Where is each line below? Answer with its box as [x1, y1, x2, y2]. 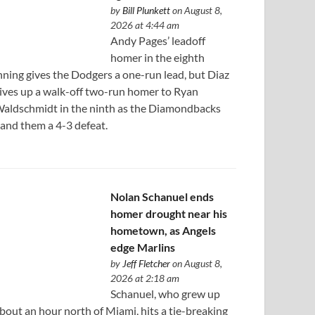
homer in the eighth [110, 51, 205, 65]
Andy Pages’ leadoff [110, 34, 205, 48]
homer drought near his [110, 207, 227, 221]
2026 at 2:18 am [110, 272, 179, 285]
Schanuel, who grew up [110, 287, 220, 301]
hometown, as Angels [110, 224, 216, 238]
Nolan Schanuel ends [110, 190, 214, 204]
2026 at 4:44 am [110, 19, 179, 32]
